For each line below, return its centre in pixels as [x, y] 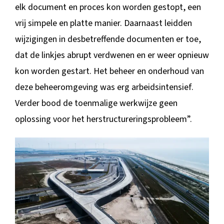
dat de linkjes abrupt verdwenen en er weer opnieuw [112, 55]
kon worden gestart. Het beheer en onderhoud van [109, 71]
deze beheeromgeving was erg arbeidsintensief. [104, 87]
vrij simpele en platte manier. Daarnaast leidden [103, 23]
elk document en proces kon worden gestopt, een [108, 7]
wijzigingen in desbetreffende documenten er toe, [108, 39]
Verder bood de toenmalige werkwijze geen [96, 103]
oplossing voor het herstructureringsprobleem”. [103, 119]
